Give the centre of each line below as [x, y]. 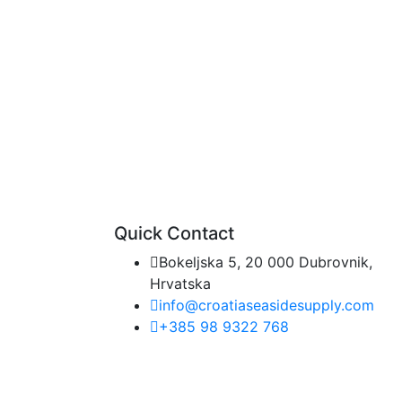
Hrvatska [180, 283]
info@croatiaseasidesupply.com [267, 305]
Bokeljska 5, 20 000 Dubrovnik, [266, 262]
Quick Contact [174, 233]
